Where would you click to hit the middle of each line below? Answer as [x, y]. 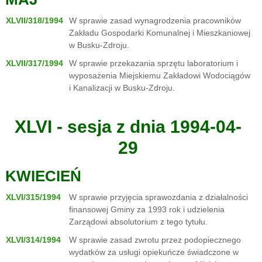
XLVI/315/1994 [33, 197]
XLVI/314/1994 [33, 240]
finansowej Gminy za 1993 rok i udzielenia [147, 209]
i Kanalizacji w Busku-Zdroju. [122, 88]
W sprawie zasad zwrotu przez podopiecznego [155, 240]
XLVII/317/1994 [35, 63]
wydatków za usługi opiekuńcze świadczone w [154, 252]
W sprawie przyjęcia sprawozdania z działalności [158, 197]
